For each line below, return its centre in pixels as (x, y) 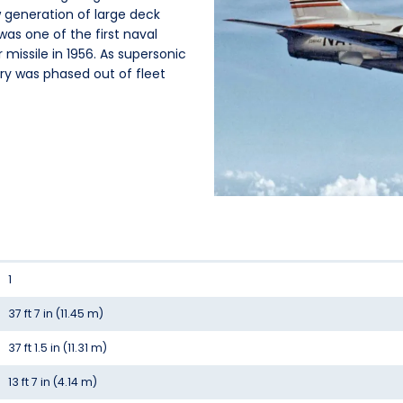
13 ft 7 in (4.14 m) (53, 382)
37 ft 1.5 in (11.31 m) (58, 348)
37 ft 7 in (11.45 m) (56, 314)
